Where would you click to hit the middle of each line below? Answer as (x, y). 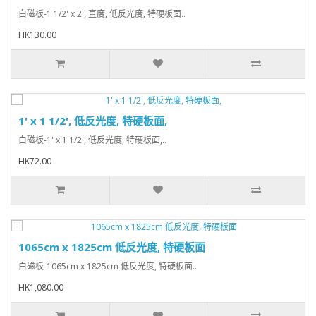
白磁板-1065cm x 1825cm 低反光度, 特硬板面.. (108, 267)
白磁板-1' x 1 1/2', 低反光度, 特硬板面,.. (92, 140)
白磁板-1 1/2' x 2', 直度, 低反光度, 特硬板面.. (102, 14)
